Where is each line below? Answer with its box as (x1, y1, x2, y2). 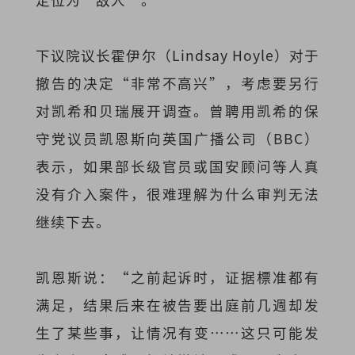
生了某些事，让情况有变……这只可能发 (35, 322, 320, 342)
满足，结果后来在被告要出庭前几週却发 (35, 294, 320, 315)
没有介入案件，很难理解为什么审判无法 (35, 183, 320, 204)
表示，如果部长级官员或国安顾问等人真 (35, 155, 320, 176)
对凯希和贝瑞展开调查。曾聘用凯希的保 (35, 100, 320, 120)
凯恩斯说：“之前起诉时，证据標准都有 (35, 266, 320, 287)
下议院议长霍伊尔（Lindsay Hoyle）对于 (35, 44, 320, 65)
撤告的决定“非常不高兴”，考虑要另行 (35, 72, 320, 93)
